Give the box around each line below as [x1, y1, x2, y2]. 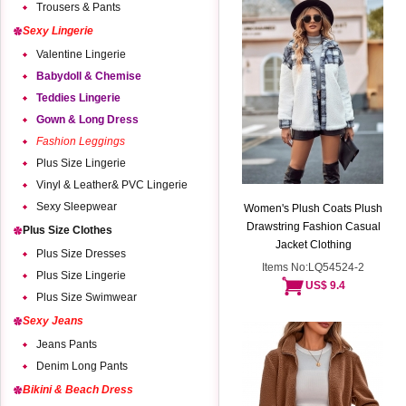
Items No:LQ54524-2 [262, 261, 365, 274]
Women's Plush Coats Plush [244, 202, 383, 215]
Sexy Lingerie [23, 24, 93, 37]
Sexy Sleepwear [36, 200, 117, 213]
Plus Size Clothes [23, 224, 112, 237]
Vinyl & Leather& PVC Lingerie [36, 179, 188, 191]
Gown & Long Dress [36, 113, 139, 126]
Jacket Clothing [275, 238, 352, 251]
